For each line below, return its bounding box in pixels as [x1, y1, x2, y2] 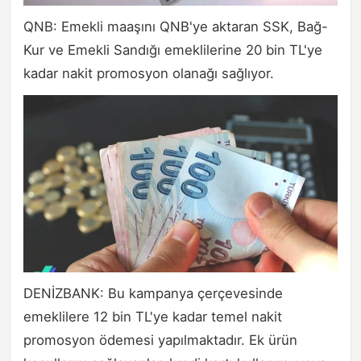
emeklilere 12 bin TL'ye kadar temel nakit [23, 308, 282, 325]
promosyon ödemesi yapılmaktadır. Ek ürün [23, 331, 297, 348]
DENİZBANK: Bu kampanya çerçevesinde [23, 284, 283, 301]
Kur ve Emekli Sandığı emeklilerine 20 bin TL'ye [23, 42, 322, 59]
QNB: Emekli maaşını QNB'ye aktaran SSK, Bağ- [23, 19, 328, 35]
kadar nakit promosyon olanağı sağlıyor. [23, 65, 274, 82]
